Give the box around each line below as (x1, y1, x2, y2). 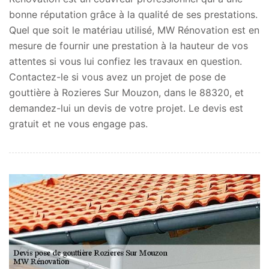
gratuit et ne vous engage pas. (9, 117, 148, 130)
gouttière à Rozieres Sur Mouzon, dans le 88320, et (9, 86, 244, 98)
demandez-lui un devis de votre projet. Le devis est (9, 101, 243, 114)
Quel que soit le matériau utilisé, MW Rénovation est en (9, 23, 259, 36)
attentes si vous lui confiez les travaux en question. (9, 55, 242, 67)
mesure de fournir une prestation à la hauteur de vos (9, 39, 248, 52)
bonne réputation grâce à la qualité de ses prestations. (9, 8, 258, 20)
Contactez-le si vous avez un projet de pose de (9, 70, 226, 83)
